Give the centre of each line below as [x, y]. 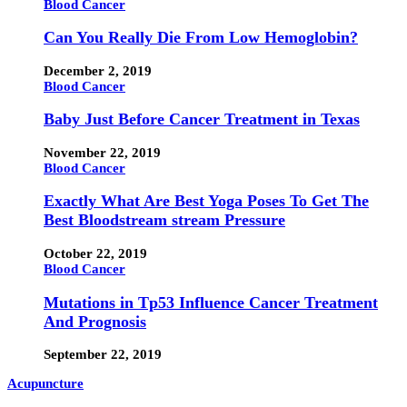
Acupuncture [45, 384]
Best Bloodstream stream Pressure [164, 220]
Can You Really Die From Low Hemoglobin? [201, 38]
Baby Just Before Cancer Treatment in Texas [202, 119]
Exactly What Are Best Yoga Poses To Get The [206, 201]
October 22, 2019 [95, 253]
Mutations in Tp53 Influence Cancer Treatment [211, 302]
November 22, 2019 [102, 152]
